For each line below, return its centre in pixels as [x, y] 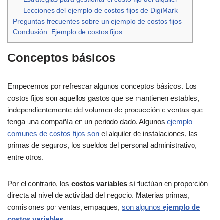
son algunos [142, 207]
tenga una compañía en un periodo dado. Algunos [87, 122]
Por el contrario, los [39, 184]
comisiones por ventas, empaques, [65, 207]
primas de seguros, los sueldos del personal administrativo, [102, 145]
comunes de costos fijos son [53, 134]
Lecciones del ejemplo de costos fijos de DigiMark [101, 11]
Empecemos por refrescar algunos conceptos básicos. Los [102, 86]
